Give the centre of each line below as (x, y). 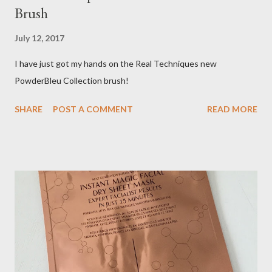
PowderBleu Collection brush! (72, 80)
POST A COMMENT (93, 109)
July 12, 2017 (39, 38)
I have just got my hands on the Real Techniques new (116, 63)
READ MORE (232, 109)
